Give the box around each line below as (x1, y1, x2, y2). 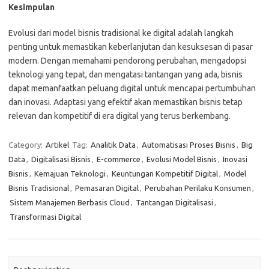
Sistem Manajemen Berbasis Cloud (10, 198, 130, 207)
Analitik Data (91, 141, 136, 149)
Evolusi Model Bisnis (147, 155, 217, 163)
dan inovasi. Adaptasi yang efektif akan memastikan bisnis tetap (8, 97, 243, 107)
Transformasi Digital (10, 213, 81, 221)
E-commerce (97, 155, 141, 163)
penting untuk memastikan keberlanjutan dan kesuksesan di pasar (8, 42, 253, 52)
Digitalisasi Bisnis (31, 155, 91, 163)
